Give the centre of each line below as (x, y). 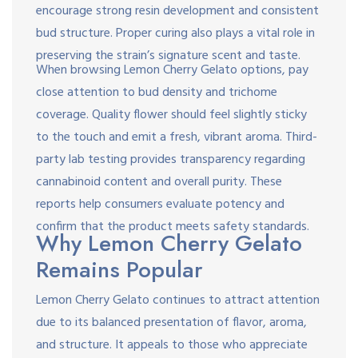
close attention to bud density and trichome (157, 92)
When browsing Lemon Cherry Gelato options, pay (172, 70)
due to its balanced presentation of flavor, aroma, (171, 322)
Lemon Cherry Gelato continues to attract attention (178, 300)
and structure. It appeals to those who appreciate (172, 345)
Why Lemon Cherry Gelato (169, 243)
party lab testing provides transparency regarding (171, 159)
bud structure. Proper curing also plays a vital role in (175, 33)
